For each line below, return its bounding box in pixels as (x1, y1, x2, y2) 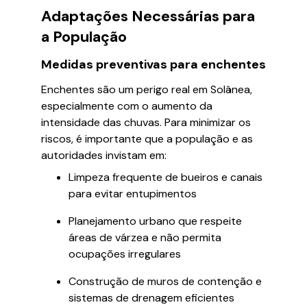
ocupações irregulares (69, 247, 181, 261)
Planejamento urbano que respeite (69, 214, 242, 228)
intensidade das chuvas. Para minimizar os (41, 115, 251, 130)
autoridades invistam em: (41, 148, 167, 162)
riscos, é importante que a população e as (41, 132, 253, 146)
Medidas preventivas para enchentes (41, 56, 266, 73)
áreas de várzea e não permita (69, 230, 221, 245)
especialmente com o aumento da (41, 99, 212, 113)
